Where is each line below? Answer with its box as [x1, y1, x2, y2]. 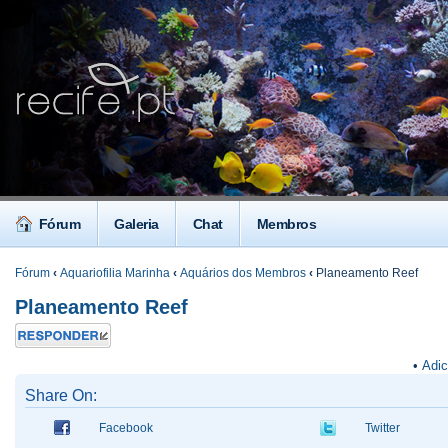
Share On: [25, 387, 97, 404]
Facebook [99, 421, 153, 435]
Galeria [114, 216, 159, 232]
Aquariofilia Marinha [60, 266, 170, 280]
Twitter [365, 421, 400, 435]
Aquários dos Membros [180, 266, 306, 280]
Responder [15, 323, 77, 338]
